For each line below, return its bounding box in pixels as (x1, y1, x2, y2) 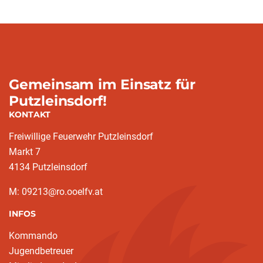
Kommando (9, 230, 58, 241)
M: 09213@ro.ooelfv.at (9, 186, 103, 197)
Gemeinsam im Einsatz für (9, 76, 195, 93)
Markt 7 (9, 146, 41, 157)
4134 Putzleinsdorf (9, 161, 87, 173)
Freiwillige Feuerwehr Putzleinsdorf (9, 131, 153, 142)
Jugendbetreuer (9, 245, 73, 257)
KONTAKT (9, 109, 50, 120)
